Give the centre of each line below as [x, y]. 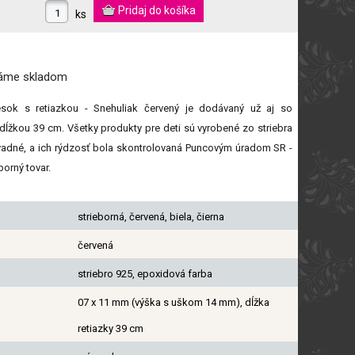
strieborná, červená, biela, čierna [151, 216]
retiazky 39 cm [110, 328]
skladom [45, 76]
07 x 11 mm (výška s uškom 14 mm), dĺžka [173, 302]
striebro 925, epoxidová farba [145, 273]
